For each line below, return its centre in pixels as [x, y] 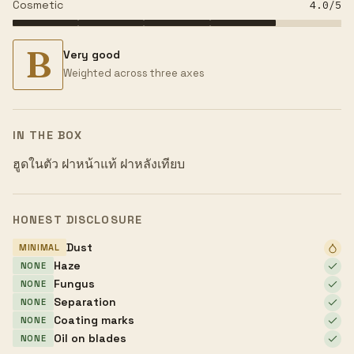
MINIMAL [40, 248]
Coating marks [94, 320]
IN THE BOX [48, 135]
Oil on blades [90, 338]
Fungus [74, 283]
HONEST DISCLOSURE [78, 219]
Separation [85, 301]
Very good [92, 55]
